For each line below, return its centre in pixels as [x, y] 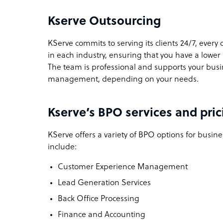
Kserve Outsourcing [104, 22]
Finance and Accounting [102, 215]
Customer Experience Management [123, 167]
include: [62, 147]
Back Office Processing [99, 199]
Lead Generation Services [104, 183]
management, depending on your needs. [123, 79]
